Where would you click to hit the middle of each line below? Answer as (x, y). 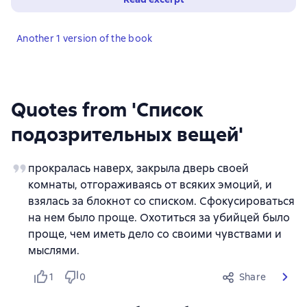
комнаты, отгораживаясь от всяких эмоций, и (150, 185)
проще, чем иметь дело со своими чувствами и (155, 234)
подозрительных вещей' (127, 134)
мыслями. (54, 250)
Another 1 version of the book (85, 38)
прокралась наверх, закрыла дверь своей (138, 168)
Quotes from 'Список (107, 110)
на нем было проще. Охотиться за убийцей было (159, 218)
